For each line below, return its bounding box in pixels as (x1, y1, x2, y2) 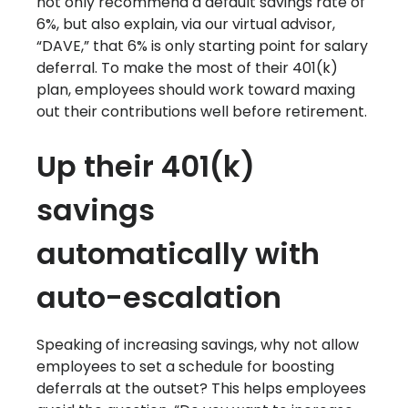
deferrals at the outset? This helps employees (36, 378, 366, 400)
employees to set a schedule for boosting (36, 356, 334, 378)
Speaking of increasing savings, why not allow (36, 334, 359, 356)
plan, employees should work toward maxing (36, 79, 355, 101)
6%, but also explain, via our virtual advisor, (36, 14, 335, 36)
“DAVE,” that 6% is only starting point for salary (36, 36, 368, 57)
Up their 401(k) (36, 146, 255, 188)
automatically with (36, 233, 320, 275)
